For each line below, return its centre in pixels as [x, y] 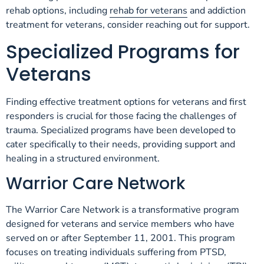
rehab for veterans [148, 11]
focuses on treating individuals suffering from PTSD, [116, 253]
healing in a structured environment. [83, 158]
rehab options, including [58, 11]
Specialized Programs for [123, 51]
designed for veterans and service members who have [120, 224]
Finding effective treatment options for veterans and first [126, 102]
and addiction [217, 11]
